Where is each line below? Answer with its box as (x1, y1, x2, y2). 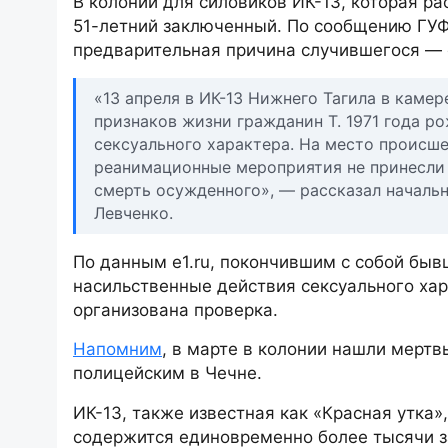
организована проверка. (73, 300, 278, 320)
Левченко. (94, 203, 173, 223)
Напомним (73, 339, 162, 360)
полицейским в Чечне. (73, 363, 262, 384)
